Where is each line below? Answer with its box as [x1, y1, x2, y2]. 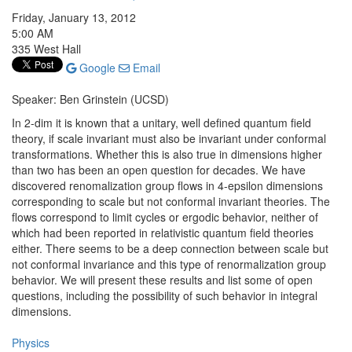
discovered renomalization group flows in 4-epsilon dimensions [12, 178, 323, 193]
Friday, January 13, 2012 [12, 9, 136, 25]
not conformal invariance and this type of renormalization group [12, 256, 326, 272]
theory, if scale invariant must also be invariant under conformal [12, 130, 326, 146]
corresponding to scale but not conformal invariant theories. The [12, 193, 330, 209]
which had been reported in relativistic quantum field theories [12, 225, 313, 240]
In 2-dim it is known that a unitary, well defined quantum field [12, 115, 311, 130]
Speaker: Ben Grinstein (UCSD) [12, 91, 169, 107]
